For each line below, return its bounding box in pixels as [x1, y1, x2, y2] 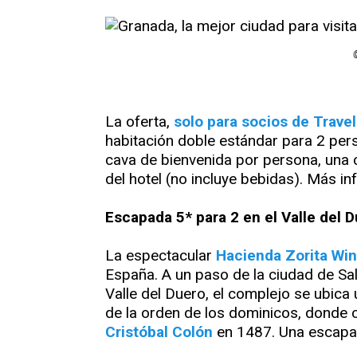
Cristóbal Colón [105, 323, 213, 342]
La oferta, [105, 112, 170, 131]
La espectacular [105, 246, 216, 265]
